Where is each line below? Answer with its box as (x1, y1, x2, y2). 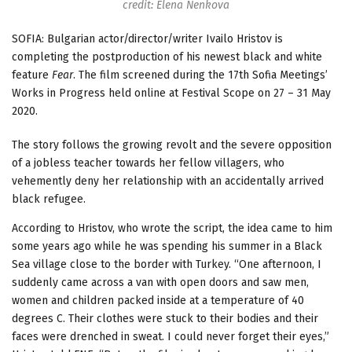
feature (12, 68, 52, 82)
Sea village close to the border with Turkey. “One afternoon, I (12, 257, 321, 271)
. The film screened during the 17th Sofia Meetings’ (73, 68, 328, 82)
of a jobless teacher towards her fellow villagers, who (12, 156, 284, 170)
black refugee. (12, 192, 86, 206)
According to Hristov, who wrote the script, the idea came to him (12, 221, 332, 235)
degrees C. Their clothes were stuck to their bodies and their (12, 311, 318, 325)
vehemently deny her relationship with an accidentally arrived (12, 174, 324, 188)
